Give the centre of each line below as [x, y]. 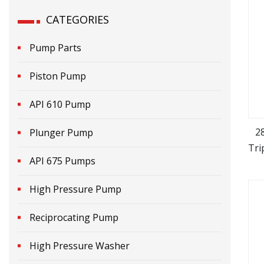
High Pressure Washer [80, 245]
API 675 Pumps [62, 161]
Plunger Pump [61, 132]
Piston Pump [58, 76]
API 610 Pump [60, 104]
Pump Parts [55, 47]
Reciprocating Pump [74, 217]
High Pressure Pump [75, 189]
